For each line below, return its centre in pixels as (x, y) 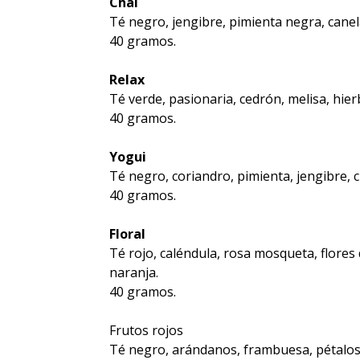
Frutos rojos (146, 331)
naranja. (133, 273)
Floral (127, 234)
